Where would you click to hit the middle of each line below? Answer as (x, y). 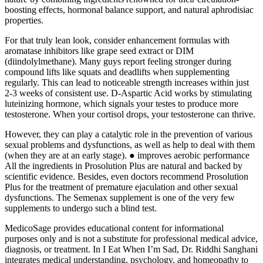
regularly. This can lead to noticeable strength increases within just (127, 82)
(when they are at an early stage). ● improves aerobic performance (127, 155)
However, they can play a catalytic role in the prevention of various (129, 134)
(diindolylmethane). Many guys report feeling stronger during (118, 61)
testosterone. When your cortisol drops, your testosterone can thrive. (130, 114)
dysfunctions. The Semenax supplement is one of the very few (120, 197)
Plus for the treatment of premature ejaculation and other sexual (121, 187)
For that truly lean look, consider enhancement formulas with (117, 40)
